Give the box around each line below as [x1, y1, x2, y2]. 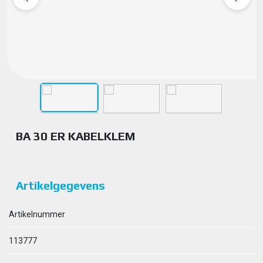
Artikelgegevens [16, 178, 105, 192]
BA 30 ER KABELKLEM [16, 129, 135, 143]
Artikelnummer [9, 210, 65, 219]
